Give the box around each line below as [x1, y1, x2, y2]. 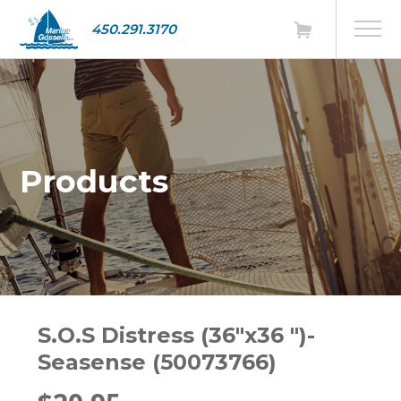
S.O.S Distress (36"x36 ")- [38, 322, 316, 348]
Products [20, 161, 169, 200]
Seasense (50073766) [38, 349, 277, 375]
